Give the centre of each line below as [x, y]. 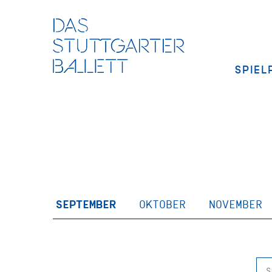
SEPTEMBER [86, 205]
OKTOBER [163, 205]
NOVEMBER [236, 205]
